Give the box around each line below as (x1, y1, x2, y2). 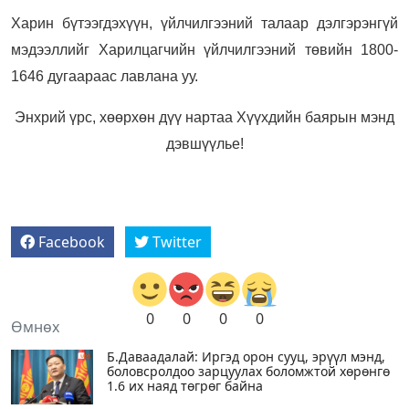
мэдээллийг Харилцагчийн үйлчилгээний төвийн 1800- (11, 42, 398, 58)
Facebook (38, 232, 105, 253)
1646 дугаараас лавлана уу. (11, 68, 198, 85)
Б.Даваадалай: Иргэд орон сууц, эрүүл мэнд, (107, 348, 385, 366)
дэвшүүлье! (165, 136, 244, 152)
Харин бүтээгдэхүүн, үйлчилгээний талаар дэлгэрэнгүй (11, 16, 398, 32)
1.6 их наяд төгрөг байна (107, 377, 263, 395)
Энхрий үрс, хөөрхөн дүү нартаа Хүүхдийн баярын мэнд (15, 110, 394, 126)
